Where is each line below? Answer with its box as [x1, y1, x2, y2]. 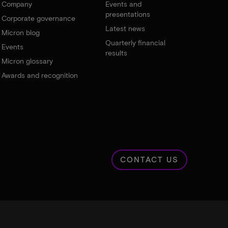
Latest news [105, 24, 146, 33]
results [105, 48, 128, 57]
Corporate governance [1, 14, 75, 22]
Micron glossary [1, 56, 53, 65]
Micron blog [1, 28, 40, 37]
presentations [105, 10, 151, 18]
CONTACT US [120, 155, 179, 164]
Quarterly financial [105, 38, 166, 47]
